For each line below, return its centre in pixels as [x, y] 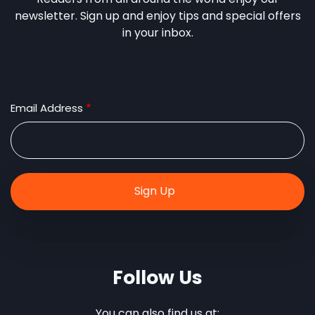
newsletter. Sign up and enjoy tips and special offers [157, 16]
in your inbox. [157, 33]
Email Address [47, 108]
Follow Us [157, 277]
